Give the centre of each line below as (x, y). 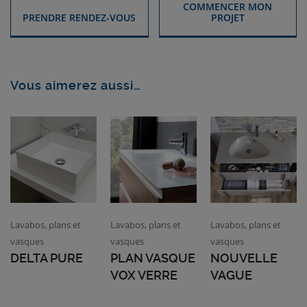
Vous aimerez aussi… (76, 86)
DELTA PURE (47, 258)
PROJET (228, 18)
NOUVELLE (244, 258)
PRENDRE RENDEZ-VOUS (79, 18)
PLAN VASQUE (152, 258)
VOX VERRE (144, 275)
